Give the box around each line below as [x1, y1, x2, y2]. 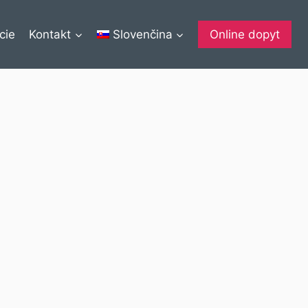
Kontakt [29, 27, 71, 41]
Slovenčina [112, 27, 173, 41]
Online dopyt [210, 27, 280, 41]
